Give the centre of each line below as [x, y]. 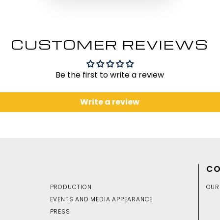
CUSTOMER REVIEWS [110, 44]
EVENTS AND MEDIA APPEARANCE [101, 199]
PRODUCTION [71, 187]
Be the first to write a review [110, 75]
